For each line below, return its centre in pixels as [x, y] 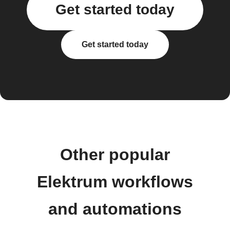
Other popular [115, 155]
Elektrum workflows [115, 182]
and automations [115, 209]
